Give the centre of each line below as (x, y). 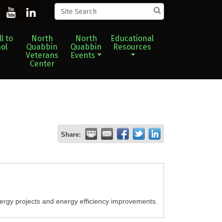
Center (42, 64)
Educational (132, 38)
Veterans (42, 55)
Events (83, 55)
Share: (71, 135)
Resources (132, 47)
